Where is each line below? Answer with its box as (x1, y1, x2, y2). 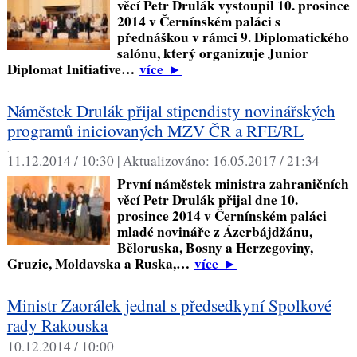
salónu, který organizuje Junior (116, 42, 308, 63)
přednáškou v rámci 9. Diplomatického (116, 26, 349, 47)
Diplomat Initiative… (6, 58, 139, 79)
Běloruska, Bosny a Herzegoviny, (116, 237, 313, 257)
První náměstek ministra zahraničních (116, 173, 349, 194)
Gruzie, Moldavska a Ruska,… (6, 253, 194, 273)
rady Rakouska (6, 313, 108, 336)
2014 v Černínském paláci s (116, 10, 280, 31)
